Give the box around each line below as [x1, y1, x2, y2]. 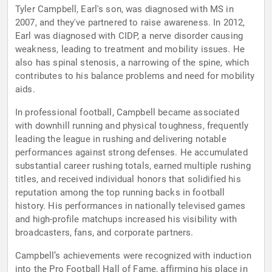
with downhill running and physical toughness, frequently [15, 120, 249, 132]
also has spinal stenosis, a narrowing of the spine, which [15, 57, 250, 69]
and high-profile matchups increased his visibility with [15, 214, 237, 225]
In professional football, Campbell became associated [15, 107, 239, 118]
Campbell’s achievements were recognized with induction [15, 250, 252, 262]
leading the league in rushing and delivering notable [15, 134, 226, 145]
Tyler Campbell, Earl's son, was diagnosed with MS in [15, 4, 234, 15]
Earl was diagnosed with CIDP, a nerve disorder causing [15, 30, 243, 42]
